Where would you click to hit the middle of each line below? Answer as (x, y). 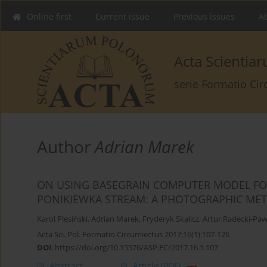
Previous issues (204, 16)
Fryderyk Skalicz (171, 219)
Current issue (122, 16)
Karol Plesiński (62, 219)
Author (66, 147)
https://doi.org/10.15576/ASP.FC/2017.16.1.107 (136, 248)
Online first (49, 16)
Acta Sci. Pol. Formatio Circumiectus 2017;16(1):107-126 (133, 235)
